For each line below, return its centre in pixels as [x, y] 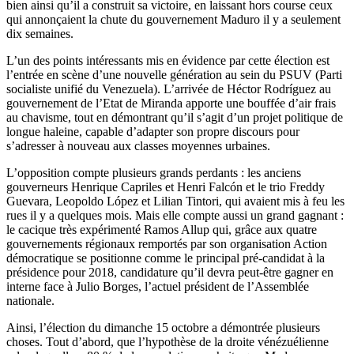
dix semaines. [40, 34]
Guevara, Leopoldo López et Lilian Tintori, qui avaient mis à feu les [175, 201]
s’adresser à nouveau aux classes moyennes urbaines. [138, 146]
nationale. [30, 301]
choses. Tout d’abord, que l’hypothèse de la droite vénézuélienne [168, 342]
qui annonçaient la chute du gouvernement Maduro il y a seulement [173, 20]
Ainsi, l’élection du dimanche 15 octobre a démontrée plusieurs [163, 328]
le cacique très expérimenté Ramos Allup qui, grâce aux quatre [162, 230]
